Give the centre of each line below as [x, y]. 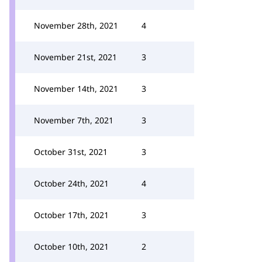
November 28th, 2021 [76, 25]
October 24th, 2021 [71, 183]
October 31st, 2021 [71, 152]
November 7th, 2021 [74, 120]
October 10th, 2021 [71, 247]
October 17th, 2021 [71, 215]
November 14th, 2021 [76, 89]
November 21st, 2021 [75, 57]
